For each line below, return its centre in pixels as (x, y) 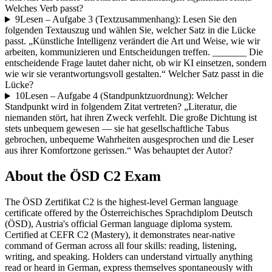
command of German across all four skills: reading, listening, (121, 246)
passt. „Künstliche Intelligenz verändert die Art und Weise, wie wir (132, 41)
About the (37, 176)
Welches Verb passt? (44, 8)
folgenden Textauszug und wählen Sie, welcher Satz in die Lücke (130, 30)
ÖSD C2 (95, 176)
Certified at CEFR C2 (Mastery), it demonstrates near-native (120, 235)
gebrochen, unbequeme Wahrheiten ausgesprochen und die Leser (129, 140)
